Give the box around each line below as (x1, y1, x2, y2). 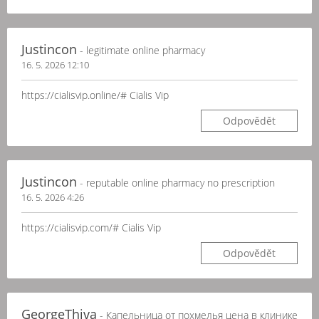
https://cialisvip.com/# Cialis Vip (21, 221, 161, 234)
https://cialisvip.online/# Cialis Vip (21, 88, 169, 102)
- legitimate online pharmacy (77, 43, 205, 57)
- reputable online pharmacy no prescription (77, 176, 275, 189)
